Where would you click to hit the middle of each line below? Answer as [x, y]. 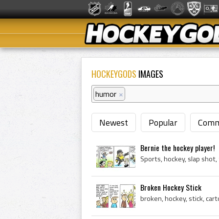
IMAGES [150, 74]
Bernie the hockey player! [177, 148]
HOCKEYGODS [114, 74]
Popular [163, 122]
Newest [114, 122]
